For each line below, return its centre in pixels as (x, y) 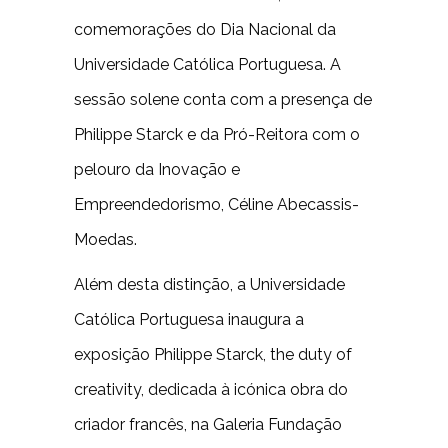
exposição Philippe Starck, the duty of (213, 354)
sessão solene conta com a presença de (223, 99)
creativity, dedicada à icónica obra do (211, 389)
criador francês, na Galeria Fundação (208, 424)
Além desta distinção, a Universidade (209, 284)
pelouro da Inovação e (157, 169)
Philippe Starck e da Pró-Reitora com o (217, 134)
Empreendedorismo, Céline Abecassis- (216, 204)
